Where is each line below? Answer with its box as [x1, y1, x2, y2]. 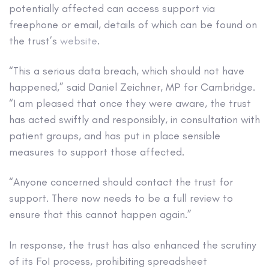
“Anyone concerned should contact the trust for [9, 175, 233, 189]
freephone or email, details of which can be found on [9, 17, 257, 31]
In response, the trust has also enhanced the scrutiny [9, 238, 256, 252]
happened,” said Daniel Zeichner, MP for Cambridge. [9, 80, 255, 94]
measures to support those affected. [9, 145, 184, 159]
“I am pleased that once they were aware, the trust [9, 96, 251, 110]
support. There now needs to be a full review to [9, 192, 233, 205]
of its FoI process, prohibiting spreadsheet [9, 254, 207, 268]
